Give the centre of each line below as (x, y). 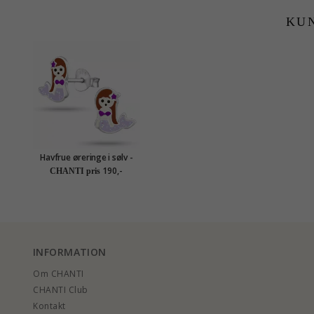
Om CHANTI (59, 273)
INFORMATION (70, 252)
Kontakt (49, 306)
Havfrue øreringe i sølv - (87, 157)
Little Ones (87, 168)
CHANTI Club (61, 289)
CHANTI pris (75, 171)
